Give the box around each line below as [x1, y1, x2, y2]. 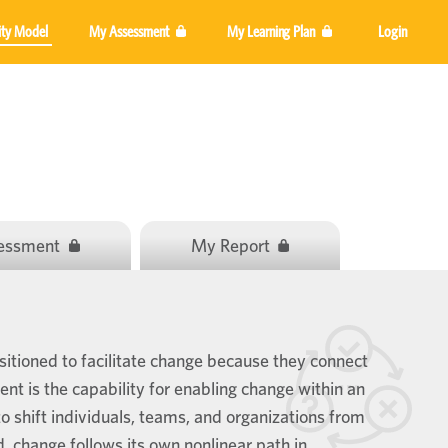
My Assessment [89, 22, 172, 40]
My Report [190, 235, 274, 256]
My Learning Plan [226, 22, 319, 40]
